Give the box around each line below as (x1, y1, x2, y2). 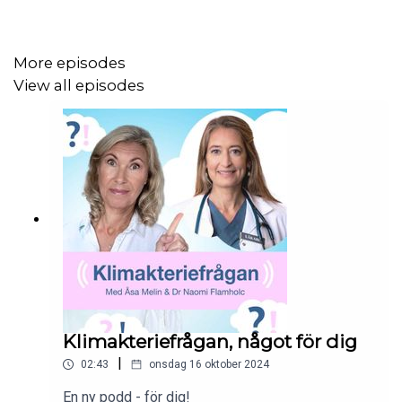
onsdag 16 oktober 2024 (149, 358, 269, 371)
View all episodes (13, 75, 144, 94)
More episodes (13, 54, 126, 73)
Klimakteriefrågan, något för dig (63, 330, 357, 354)
